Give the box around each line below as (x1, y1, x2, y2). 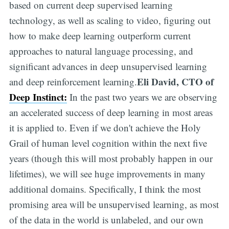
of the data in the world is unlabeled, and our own (9, 213, 203, 226)
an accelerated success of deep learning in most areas (9, 105, 213, 119)
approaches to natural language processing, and (9, 44, 193, 57)
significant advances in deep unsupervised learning (9, 59, 207, 73)
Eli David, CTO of (136, 74, 214, 88)
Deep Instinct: (9, 89, 67, 104)
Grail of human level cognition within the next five (9, 136, 207, 149)
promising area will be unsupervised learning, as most (9, 197, 219, 211)
